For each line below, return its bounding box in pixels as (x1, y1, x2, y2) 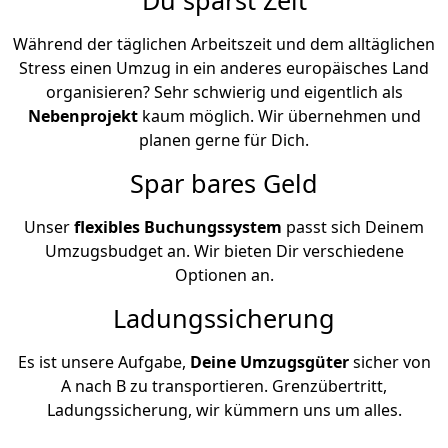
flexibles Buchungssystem (74, 215, 282, 238)
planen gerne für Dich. (139, 128, 309, 151)
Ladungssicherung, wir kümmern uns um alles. (46, 398, 402, 421)
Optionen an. (174, 263, 274, 286)
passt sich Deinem (282, 215, 424, 238)
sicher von (348, 350, 431, 373)
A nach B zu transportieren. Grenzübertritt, (61, 374, 387, 397)
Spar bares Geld (130, 165, 318, 200)
